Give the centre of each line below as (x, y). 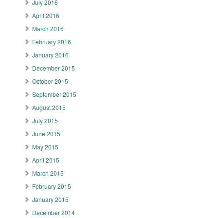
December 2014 (54, 212)
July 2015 (45, 120)
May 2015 (45, 147)
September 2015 (54, 94)
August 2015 (49, 107)
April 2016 (46, 15)
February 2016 (52, 42)
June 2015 (46, 134)
